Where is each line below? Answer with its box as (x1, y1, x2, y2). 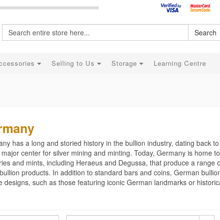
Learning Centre (154, 58, 206, 68)
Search (194, 27, 217, 37)
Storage (111, 58, 139, 68)
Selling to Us (52, 58, 97, 68)
